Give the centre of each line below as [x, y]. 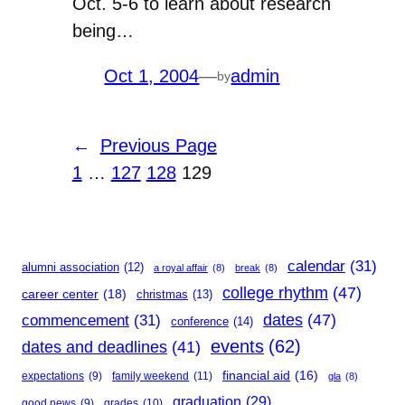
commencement [75, 320]
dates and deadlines [94, 347]
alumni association [71, 267]
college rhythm [275, 292]
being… [103, 31]
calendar [316, 266]
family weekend [151, 376]
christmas [162, 294]
